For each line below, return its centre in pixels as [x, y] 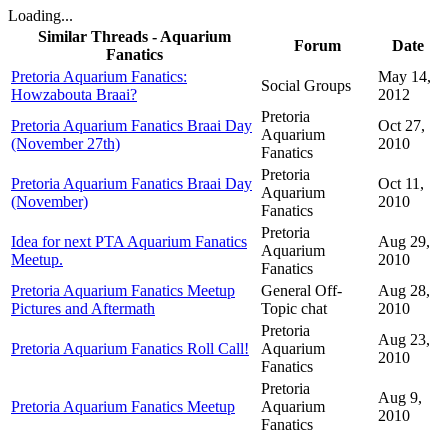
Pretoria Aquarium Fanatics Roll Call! [130, 349]
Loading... [40, 16]
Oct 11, [401, 184]
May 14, [404, 77]
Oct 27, [401, 126]
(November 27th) [65, 144]
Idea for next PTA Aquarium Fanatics [129, 242]
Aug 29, [404, 242]
